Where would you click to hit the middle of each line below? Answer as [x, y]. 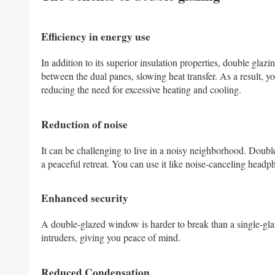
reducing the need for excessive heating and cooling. [141, 89]
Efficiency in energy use [96, 36]
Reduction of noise [84, 124]
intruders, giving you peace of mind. [111, 238]
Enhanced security [85, 198]
